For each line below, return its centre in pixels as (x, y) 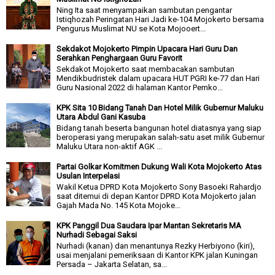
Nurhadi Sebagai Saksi (97, 235)
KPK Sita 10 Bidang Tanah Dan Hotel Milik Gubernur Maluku (160, 108)
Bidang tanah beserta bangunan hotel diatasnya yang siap (159, 128)
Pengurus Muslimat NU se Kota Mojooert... (131, 28)
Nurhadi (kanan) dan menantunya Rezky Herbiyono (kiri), (156, 246)
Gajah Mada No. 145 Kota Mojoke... (119, 205)
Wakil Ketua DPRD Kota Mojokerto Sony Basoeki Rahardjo (159, 187)
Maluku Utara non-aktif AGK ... (110, 146)
